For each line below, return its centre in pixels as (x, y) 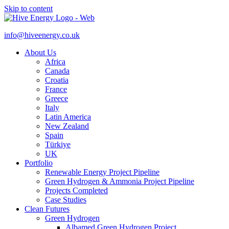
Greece (56, 98)
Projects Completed (76, 190)
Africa (55, 62)
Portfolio (39, 163)
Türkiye (58, 144)
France (56, 89)
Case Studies (66, 200)
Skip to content (28, 8)
